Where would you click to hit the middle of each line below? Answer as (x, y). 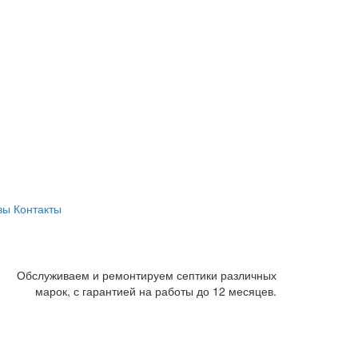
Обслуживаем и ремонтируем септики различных (147, 274)
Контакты (38, 208)
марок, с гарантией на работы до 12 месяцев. (156, 290)
